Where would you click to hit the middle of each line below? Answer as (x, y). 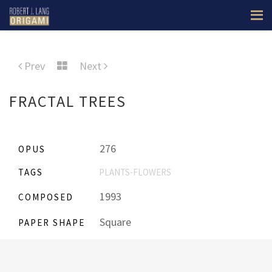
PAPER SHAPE (52, 223)
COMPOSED (46, 197)
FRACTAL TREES (68, 101)
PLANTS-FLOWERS (135, 172)
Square (114, 222)
